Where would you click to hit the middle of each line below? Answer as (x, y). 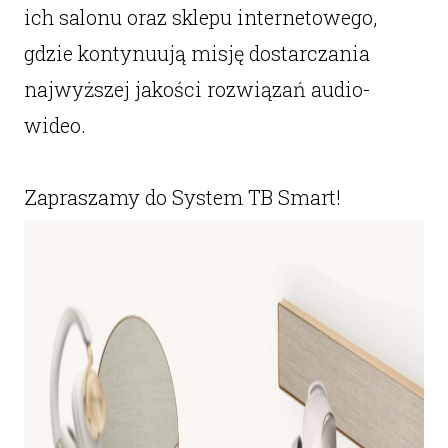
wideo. (54, 125)
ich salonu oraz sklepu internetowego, (200, 17)
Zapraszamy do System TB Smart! (182, 197)
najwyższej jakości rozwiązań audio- (197, 89)
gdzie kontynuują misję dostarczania (196, 53)
